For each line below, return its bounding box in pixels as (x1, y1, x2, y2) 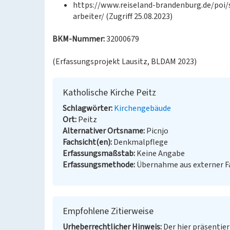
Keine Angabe (137, 148, 185, 159)
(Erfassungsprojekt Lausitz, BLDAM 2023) (52, 56, 197, 67)
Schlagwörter (63, 103, 111, 114)
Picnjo (146, 125, 168, 137)
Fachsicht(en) (63, 137, 110, 148)
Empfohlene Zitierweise (63, 205, 154, 218)
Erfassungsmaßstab (63, 148, 133, 159)
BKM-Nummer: (52, 33, 105, 45)
